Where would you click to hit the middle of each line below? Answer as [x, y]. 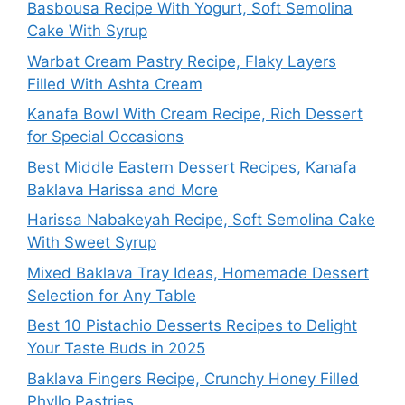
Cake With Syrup [87, 31]
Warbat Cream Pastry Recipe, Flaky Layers [182, 61]
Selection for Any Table [112, 295]
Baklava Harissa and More [122, 189]
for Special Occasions [105, 137]
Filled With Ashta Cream [115, 84]
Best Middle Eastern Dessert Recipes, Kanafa [192, 167]
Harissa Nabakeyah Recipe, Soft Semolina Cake [201, 220]
